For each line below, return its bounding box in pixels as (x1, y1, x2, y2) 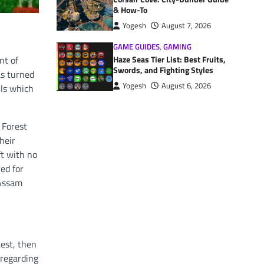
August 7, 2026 (161, 20, 211, 32)
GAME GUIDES (113, 41, 160, 53)
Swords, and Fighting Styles (113, 64, 213, 77)
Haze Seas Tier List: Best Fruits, (113, 53, 226, 67)
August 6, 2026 (161, 80, 211, 92)
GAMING (163, 41, 192, 53)
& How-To (113, 4, 147, 17)
